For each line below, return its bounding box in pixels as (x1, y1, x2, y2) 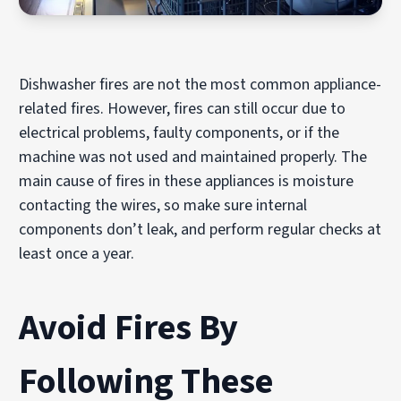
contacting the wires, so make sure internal (19, 193, 308, 217)
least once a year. (19, 242, 135, 265)
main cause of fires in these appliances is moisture (19, 169, 354, 192)
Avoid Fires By (19, 302, 239, 354)
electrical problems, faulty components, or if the (19, 121, 340, 144)
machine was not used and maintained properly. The (19, 145, 368, 168)
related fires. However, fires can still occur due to (19, 97, 346, 120)
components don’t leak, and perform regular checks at (19, 218, 382, 241)
